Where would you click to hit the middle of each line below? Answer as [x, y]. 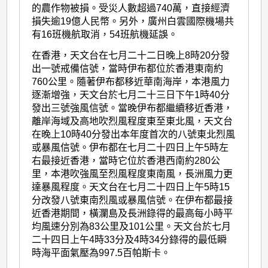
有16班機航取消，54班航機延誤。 [105, 34]
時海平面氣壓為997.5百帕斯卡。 [101, 252]
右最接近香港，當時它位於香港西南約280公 [126, 160]
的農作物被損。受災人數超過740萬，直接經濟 [131, 8]
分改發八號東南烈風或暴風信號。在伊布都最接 [133, 200]
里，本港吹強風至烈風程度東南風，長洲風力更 [133, 173]
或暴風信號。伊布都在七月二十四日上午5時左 [130, 147]
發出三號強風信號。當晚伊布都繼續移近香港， [133, 108]
